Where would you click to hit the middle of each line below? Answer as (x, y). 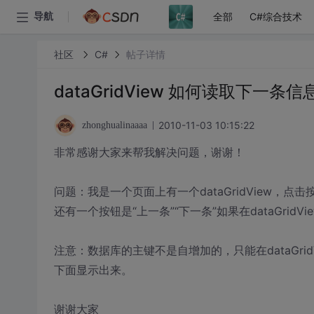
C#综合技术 (276, 16)
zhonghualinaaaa (114, 125)
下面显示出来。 (93, 270)
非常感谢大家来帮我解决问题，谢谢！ (149, 152)
